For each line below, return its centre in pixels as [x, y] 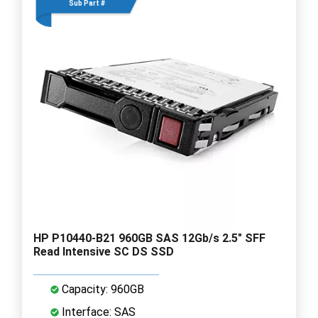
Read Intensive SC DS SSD [104, 251]
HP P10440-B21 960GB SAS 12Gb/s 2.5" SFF [149, 238]
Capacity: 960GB [102, 289]
